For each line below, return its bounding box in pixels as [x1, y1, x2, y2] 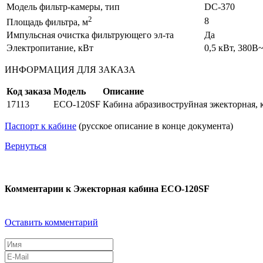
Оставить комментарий [5, 217, 98, 228]
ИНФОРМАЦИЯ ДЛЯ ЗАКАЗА [5, 64, 136, 75]
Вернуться [5, 140, 46, 151]
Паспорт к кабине [5, 120, 76, 131]
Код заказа [6, 86, 51, 96]
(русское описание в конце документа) [76, 120, 233, 131]
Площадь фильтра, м [6, 17, 88, 28]
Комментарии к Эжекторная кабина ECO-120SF [5, 184, 210, 194]
